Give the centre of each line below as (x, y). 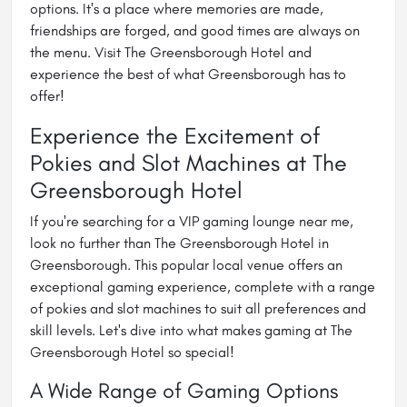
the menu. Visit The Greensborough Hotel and (171, 52)
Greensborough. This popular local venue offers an (186, 264)
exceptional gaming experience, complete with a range (203, 286)
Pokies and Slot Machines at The (189, 162)
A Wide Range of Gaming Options (184, 390)
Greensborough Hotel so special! (132, 352)
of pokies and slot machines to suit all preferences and (198, 308)
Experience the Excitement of (175, 135)
